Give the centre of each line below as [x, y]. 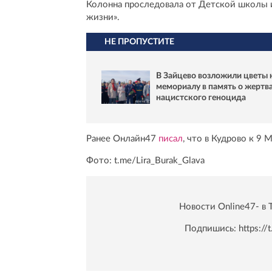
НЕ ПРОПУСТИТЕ [139, 42]
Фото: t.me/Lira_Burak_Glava [145, 161]
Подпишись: [212, 229]
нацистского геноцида [201, 98]
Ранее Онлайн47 [122, 139]
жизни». [103, 17]
